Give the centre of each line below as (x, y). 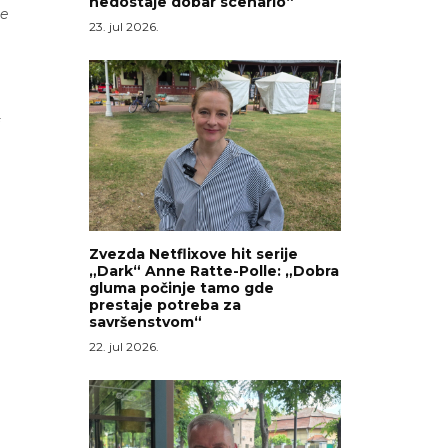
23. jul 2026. (123, 26)
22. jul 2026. (123, 347)
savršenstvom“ (145, 322)
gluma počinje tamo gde (181, 288)
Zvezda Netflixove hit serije (193, 254)
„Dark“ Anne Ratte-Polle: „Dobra (213, 271)
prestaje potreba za (164, 305)
